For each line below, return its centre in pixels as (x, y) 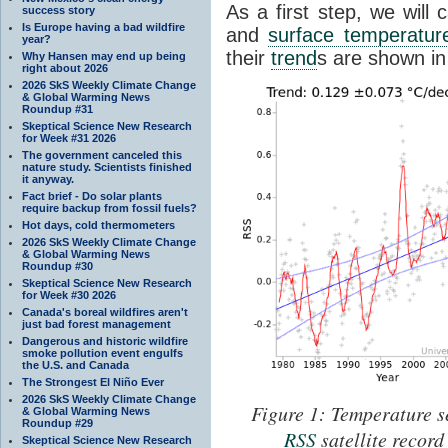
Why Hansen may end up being (104, 55)
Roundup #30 (57, 265)
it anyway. (48, 178)
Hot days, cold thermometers (98, 224)
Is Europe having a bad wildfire (103, 26)
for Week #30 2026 (69, 294)
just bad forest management (96, 323)
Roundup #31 (57, 108)
